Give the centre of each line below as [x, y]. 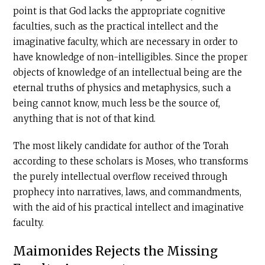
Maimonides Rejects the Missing [116, 251]
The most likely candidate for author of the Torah [121, 146]
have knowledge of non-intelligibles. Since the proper [131, 57]
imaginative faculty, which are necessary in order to [126, 42]
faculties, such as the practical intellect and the [116, 26]
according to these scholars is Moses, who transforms [131, 161]
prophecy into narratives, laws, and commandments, [127, 192]
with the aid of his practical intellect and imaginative [129, 207]
